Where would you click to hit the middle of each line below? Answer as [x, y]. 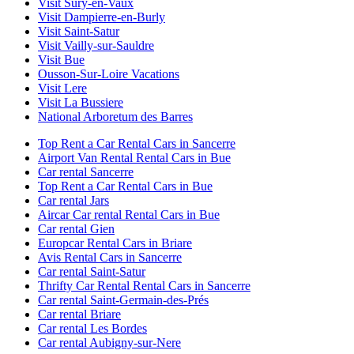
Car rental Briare [79, 314]
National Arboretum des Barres [115, 116]
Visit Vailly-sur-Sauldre [96, 45]
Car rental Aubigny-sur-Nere [109, 342]
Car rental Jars [73, 200]
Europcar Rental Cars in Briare [115, 243]
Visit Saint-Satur [79, 31]
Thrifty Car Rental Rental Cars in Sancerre [144, 285]
